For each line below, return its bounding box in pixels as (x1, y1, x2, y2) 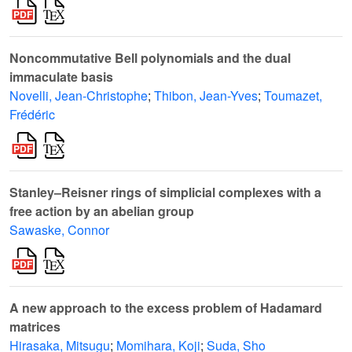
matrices (9, 317, 60, 336)
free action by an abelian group (9, 202, 194, 221)
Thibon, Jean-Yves (154, 86, 258, 105)
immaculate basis (9, 68, 113, 86)
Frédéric (9, 105, 55, 124)
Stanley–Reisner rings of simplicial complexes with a (9, 183, 321, 202)
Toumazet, (264, 86, 322, 105)
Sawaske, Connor (9, 221, 109, 240)
